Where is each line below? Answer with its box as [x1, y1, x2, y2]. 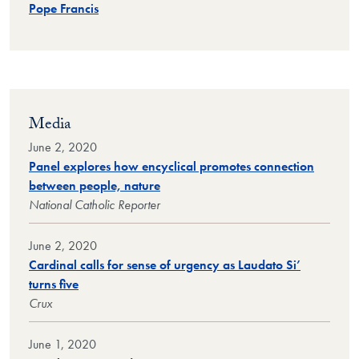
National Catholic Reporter [29, 196, 160, 213]
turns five [29, 275, 79, 292]
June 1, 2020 [29, 335, 96, 353]
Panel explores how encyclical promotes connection [29, 157, 314, 175]
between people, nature [29, 176, 160, 194]
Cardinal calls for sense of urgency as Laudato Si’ [29, 256, 301, 273]
